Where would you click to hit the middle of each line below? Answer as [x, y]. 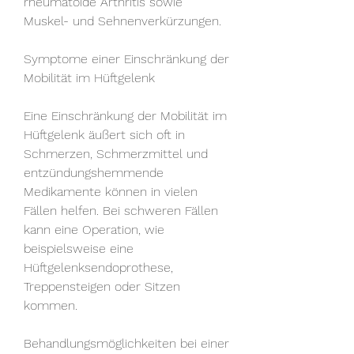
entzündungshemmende [94, 172]
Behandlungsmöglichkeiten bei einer [126, 343]
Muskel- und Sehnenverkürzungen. [122, 21]
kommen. [51, 305]
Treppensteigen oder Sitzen [102, 286]
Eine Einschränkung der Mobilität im [125, 115]
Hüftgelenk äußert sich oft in [104, 134]
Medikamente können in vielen [111, 191]
